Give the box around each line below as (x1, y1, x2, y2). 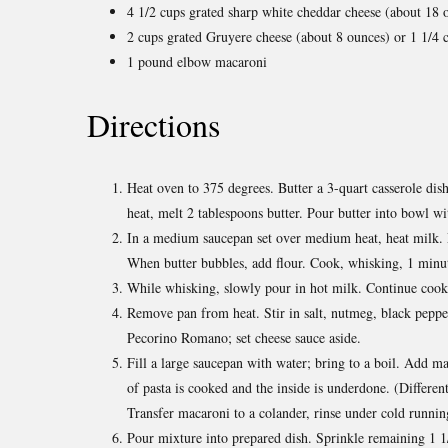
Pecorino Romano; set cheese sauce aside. (127, 327, 361, 347)
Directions (87, 102, 220, 146)
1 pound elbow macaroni (127, 51, 267, 71)
